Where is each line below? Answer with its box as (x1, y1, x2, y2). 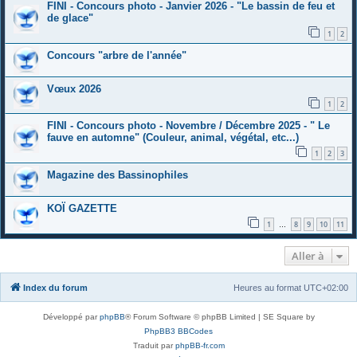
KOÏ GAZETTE (47, 202, 117, 214)
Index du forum (23, 282, 88, 292)
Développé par (42, 312, 100, 321)
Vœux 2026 (47, 82, 101, 95)
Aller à (292, 248, 324, 263)
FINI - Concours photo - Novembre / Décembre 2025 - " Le (47, 120, 330, 132)
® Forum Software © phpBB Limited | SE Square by (124, 312, 315, 321)
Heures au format (233, 282, 304, 292)
